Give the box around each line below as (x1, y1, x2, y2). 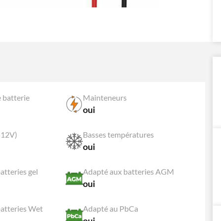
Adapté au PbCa (83, 204, 138, 213)
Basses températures (83, 130, 154, 139)
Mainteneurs (83, 93, 127, 102)
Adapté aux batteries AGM (83, 167, 174, 176)
